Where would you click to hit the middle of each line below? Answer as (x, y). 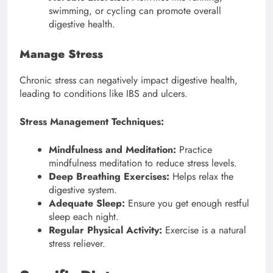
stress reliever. (77, 243)
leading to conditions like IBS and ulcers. (104, 93)
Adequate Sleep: (87, 203)
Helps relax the (201, 176)
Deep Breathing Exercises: (109, 176)
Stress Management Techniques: (92, 121)
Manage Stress (61, 54)
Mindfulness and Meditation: (112, 149)
